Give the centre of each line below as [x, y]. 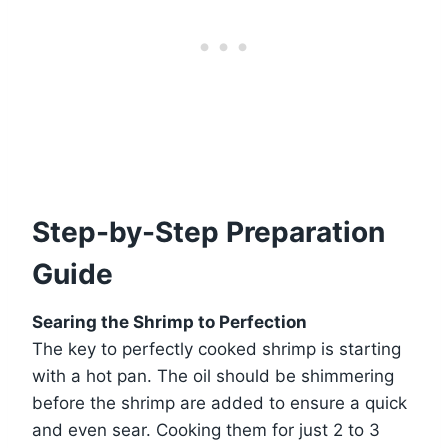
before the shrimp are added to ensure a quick [219, 403]
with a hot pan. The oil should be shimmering [213, 376]
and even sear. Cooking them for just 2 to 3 [206, 430]
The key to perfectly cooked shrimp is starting [216, 349]
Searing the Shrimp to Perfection [169, 322]
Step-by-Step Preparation [208, 232]
